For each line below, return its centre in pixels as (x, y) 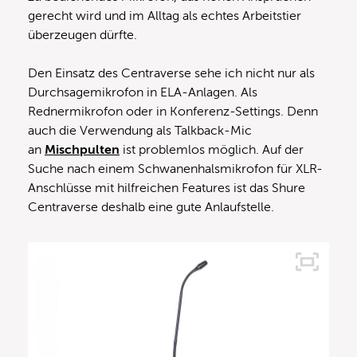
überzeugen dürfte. (82, 35)
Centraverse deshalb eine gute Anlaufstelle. (151, 207)
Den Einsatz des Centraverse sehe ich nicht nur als (171, 73)
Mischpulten (82, 149)
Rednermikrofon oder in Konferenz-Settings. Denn (173, 111)
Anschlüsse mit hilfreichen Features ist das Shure (167, 188)
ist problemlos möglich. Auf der (212, 149)
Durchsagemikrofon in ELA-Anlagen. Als (143, 92)
